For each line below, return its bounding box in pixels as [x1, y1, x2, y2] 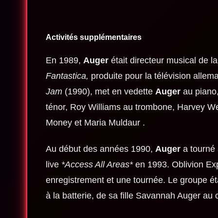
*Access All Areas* [61, 159, 133, 169]
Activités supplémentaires [45, 33, 142, 42]
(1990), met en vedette [62, 86, 155, 96]
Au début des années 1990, [45, 144, 155, 154]
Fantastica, [45, 71, 89, 81]
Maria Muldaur [84, 117, 140, 127]
